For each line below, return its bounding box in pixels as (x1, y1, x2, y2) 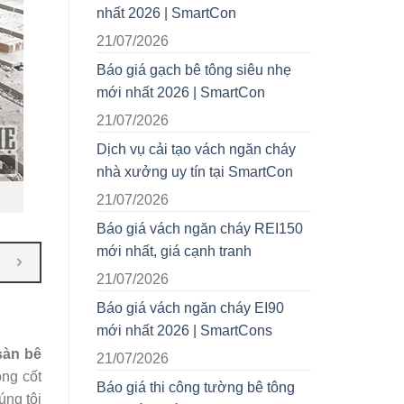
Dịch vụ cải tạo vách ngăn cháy (96, 142, 296, 158)
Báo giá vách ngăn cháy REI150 (96, 221, 303, 237)
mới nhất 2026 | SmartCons (96, 323, 272, 339)
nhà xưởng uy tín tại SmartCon (96, 164, 293, 180)
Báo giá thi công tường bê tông (96, 380, 295, 396)
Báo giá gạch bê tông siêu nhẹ (96, 62, 291, 78)
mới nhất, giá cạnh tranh (96, 243, 252, 260)
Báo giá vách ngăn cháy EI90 (96, 300, 284, 317)
